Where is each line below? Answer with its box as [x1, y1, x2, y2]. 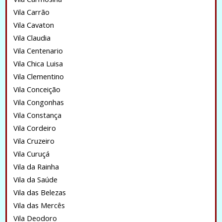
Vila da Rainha [13, 162, 59, 171]
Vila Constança [13, 110, 61, 120]
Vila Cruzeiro [13, 136, 55, 146]
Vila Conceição [13, 84, 60, 94]
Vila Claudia [13, 33, 51, 43]
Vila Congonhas [13, 97, 64, 107]
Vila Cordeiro [13, 123, 56, 133]
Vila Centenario [13, 46, 63, 55]
